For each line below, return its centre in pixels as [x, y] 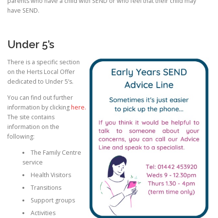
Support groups [53, 200]
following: [21, 136]
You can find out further [40, 97]
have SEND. [23, 11]
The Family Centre [56, 152]
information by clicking [39, 107]
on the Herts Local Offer [41, 72]
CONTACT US [39, 27]
